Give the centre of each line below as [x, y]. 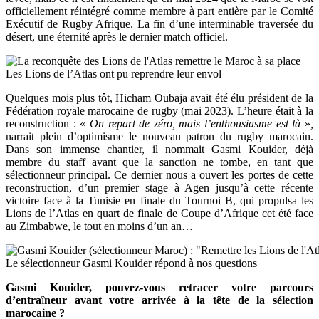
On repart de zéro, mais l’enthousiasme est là [197, 124]
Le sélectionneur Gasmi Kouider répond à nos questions [131, 263]
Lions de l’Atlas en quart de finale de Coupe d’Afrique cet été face [159, 214]
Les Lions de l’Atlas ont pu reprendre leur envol [114, 74]
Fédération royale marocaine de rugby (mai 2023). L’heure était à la [159, 111]
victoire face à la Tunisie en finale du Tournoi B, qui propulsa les [159, 201]
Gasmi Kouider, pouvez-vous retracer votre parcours [159, 288]
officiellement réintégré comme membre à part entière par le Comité [159, 11]
